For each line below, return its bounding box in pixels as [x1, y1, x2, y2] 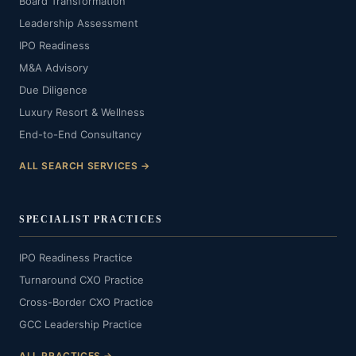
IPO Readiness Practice [19, 251, 133, 264]
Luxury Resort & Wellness [19, 106, 145, 118]
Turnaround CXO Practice [19, 273, 144, 286]
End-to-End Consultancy [19, 128, 141, 141]
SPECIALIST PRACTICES [19, 214, 163, 225]
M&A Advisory [19, 61, 88, 74]
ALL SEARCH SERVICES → [19, 160, 150, 172]
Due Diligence [19, 83, 87, 96]
